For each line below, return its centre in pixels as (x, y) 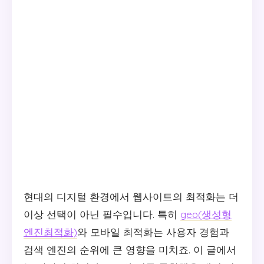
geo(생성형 (206, 214)
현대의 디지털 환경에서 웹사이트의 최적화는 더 (131, 197)
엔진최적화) (50, 232)
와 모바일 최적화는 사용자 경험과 (153, 232)
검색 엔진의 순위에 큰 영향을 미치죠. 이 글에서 (130, 250)
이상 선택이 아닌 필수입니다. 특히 (102, 214)
